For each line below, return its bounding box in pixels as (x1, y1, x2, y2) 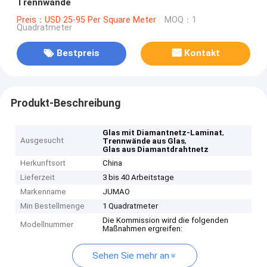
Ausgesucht (20, 136, 64, 145)
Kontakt (184, 48, 221, 59)
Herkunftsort (20, 159, 66, 168)
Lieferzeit (20, 173, 55, 182)
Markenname (20, 187, 67, 197)
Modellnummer (20, 220, 74, 229)
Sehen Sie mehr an (92, 250, 169, 262)
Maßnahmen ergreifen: (103, 224, 183, 234)
